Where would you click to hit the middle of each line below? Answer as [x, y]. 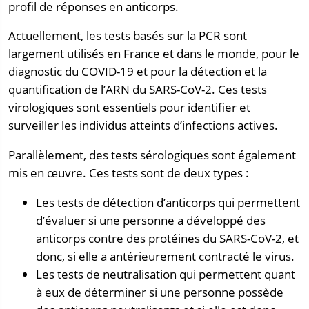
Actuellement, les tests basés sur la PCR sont [128, 36]
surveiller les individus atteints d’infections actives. [143, 126]
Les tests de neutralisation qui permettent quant [166, 275]
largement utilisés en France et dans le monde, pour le [154, 54]
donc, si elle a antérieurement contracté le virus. [165, 257]
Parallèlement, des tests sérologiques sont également [152, 155]
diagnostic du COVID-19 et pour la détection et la [138, 72]
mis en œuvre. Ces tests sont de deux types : [129, 173]
